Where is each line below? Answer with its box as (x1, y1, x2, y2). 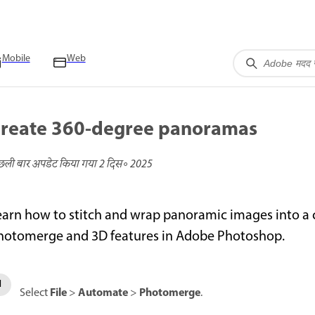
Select (20, 285, 50, 302)
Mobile (1, 51, 30, 66)
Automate (78, 284, 128, 302)
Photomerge (139, 284, 200, 302)
